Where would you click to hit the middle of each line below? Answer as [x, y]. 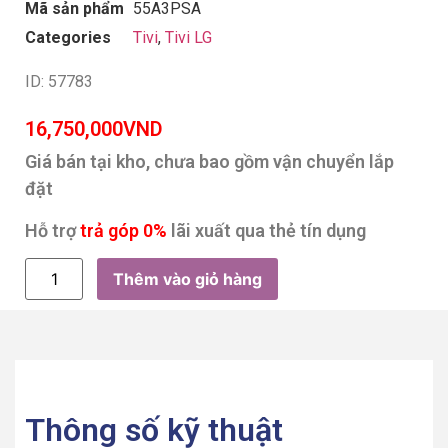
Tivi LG [188, 37]
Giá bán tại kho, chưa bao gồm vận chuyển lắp [209, 162]
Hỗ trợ [52, 230]
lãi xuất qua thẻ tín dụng [266, 230]
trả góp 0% [123, 230]
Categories [68, 37]
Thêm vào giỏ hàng [188, 278]
